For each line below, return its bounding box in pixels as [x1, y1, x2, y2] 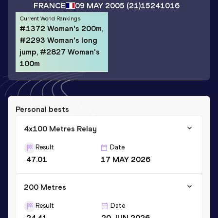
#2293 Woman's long [19, 35, 97, 45]
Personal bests [16, 104, 69, 114]
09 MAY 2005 [74, 1, 125, 11]
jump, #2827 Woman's [19, 47, 100, 56]
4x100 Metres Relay [24, 124, 97, 133]
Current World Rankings [19, 15, 80, 22]
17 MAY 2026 [100, 154, 150, 164]
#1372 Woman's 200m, [19, 23, 103, 33]
